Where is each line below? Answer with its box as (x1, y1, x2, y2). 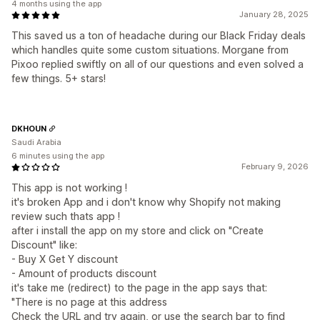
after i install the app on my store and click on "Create (11, 224, 264, 236)
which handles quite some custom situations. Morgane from (11, 44, 289, 56)
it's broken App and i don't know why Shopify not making (11, 196, 281, 208)
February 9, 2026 (241, 161, 309, 171)
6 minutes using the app (11, 151, 104, 161)
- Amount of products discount (11, 267, 156, 279)
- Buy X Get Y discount (11, 253, 118, 265)
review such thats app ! (11, 210, 120, 222)
